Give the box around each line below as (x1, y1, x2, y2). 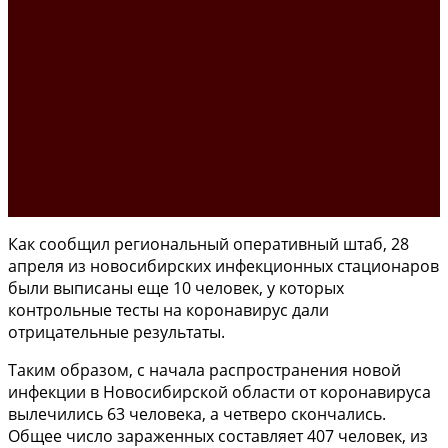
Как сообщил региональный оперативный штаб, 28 (8, 232, 409, 255)
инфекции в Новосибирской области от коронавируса (8, 380, 431, 403)
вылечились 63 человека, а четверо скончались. (8, 402, 386, 425)
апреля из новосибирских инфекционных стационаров (8, 254, 439, 277)
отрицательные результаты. (8, 320, 225, 343)
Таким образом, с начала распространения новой (8, 358, 401, 381)
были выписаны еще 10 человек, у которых (8, 276, 344, 299)
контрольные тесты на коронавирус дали (8, 298, 329, 321)
